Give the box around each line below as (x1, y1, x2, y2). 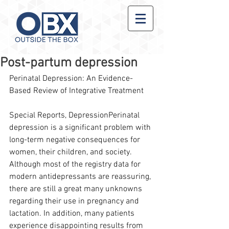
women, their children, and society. (9, 147, 133, 157)
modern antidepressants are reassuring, (9, 172, 153, 182)
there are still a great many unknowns (9, 184, 144, 194)
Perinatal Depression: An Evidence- (9, 74, 133, 84)
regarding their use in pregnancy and (9, 196, 141, 207)
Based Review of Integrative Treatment (9, 86, 144, 96)
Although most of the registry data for (9, 159, 143, 170)
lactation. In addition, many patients (9, 209, 136, 219)
